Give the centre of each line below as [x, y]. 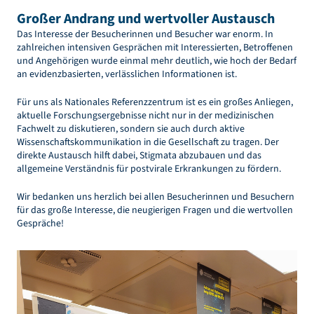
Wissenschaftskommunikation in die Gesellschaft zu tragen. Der [148, 143]
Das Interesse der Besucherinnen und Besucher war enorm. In [145, 35]
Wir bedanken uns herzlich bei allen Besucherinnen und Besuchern [156, 197]
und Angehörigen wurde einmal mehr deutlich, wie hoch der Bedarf [157, 61]
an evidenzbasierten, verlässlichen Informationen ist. [127, 75]
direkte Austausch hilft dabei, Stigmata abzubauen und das [139, 156]
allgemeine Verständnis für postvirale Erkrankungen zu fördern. [149, 169]
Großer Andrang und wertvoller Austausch [146, 19]
